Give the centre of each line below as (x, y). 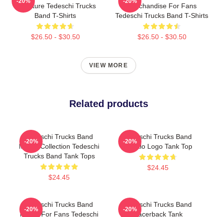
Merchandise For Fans (162, 6)
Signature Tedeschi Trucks (55, 6)
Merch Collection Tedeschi (59, 146)
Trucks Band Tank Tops (59, 156)
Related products (108, 103)
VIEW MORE (108, 65)
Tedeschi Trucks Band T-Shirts (162, 15)
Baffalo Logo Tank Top (158, 146)
